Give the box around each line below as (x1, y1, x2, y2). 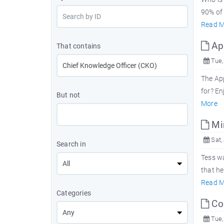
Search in (56, 140, 86, 148)
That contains (56, 42, 101, 50)
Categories (56, 189, 91, 197)
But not (56, 91, 80, 99)
